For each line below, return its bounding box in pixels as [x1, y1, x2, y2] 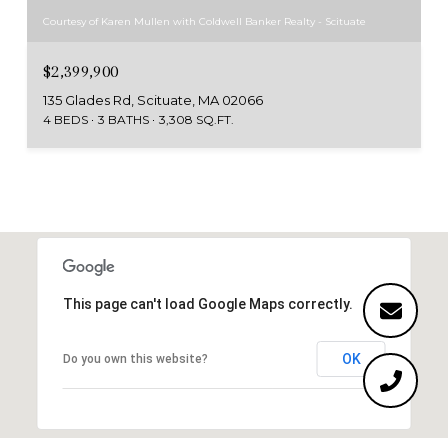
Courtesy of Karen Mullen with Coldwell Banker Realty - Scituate [43, 15, 366, 29]
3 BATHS [98, 112, 149, 128]
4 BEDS [43, 112, 88, 128]
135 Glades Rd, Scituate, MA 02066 [43, 92, 263, 109]
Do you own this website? [62, 352, 208, 367]
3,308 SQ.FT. [159, 112, 234, 128]
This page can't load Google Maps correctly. [62, 296, 353, 313]
